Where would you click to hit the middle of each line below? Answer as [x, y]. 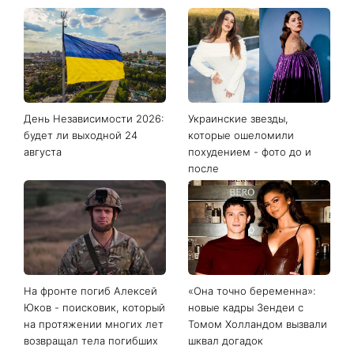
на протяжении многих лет [94, 324]
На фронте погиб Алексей [90, 291]
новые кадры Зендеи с [245, 308]
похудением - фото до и [249, 152]
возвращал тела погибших [91, 341]
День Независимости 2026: [94, 119]
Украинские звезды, [238, 119]
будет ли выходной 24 [81, 136]
